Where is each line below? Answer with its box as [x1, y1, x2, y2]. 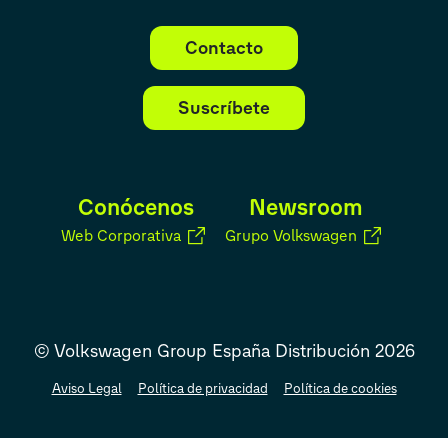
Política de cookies [283, 379, 397, 396]
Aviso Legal [51, 379, 122, 396]
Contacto [185, 37, 263, 60]
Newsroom [249, 194, 363, 222]
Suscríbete [178, 97, 270, 120]
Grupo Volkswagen [225, 226, 358, 246]
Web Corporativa [61, 226, 182, 246]
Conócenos [78, 194, 194, 222]
